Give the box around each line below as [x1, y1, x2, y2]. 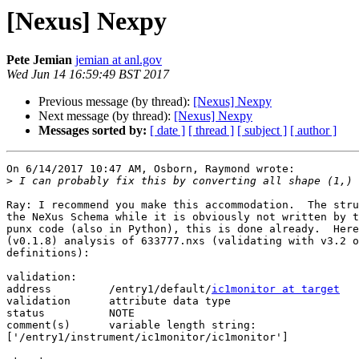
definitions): [6, 247, 90, 260]
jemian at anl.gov [75, 53, 162, 67]
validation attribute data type [6, 295, 71, 308]
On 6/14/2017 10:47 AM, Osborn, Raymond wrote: [6, 163, 295, 175]
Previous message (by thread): [38, 95, 193, 109]
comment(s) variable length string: [6, 319, 71, 332]
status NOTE [6, 307, 45, 320]
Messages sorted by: [38, 123, 147, 138]
